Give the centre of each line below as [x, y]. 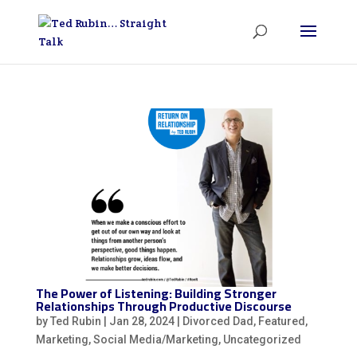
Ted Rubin [75, 321]
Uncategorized [262, 339]
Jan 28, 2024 [141, 321]
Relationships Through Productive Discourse [163, 306]
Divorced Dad [218, 321]
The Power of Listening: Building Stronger [156, 293]
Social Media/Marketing [155, 339]
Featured [281, 321]
